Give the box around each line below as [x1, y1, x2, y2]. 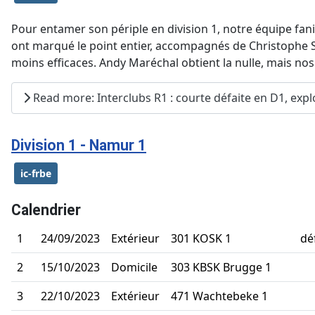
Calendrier [11, 200, 81, 219]
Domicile [111, 259, 157, 275]
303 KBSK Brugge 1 [171, 259, 271, 275]
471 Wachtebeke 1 [171, 288, 268, 304]
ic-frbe [20, 166, 51, 180]
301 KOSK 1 [171, 230, 231, 246]
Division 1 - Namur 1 [11, 136, 146, 154]
